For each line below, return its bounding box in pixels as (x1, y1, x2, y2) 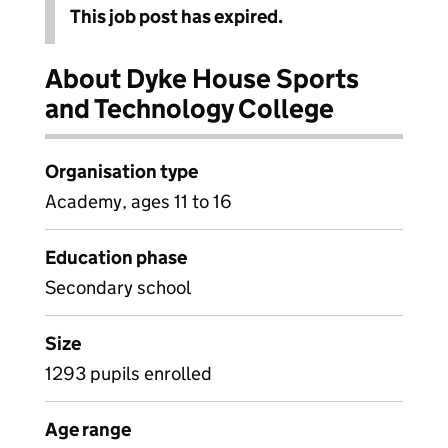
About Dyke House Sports (45, 62, 359, 95)
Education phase (45, 246, 187, 269)
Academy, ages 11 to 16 (45, 190, 232, 213)
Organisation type (45, 160, 198, 183)
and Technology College (45, 92, 334, 125)
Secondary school (45, 276, 191, 299)
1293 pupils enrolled (45, 362, 212, 385)
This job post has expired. (70, 5, 283, 28)
